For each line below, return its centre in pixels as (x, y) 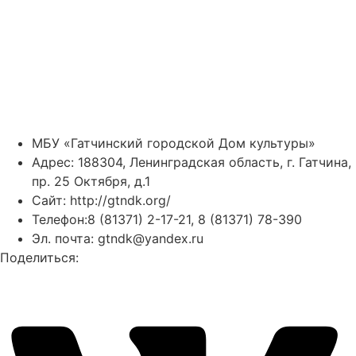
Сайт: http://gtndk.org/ (101, 201)
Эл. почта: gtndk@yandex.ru (118, 239)
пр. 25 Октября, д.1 (91, 182)
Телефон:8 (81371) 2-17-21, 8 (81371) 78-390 (167, 220)
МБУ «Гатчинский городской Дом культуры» (174, 143)
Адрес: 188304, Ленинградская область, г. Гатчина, (192, 163)
